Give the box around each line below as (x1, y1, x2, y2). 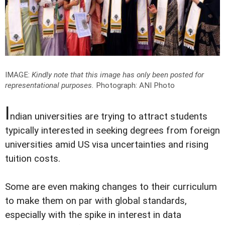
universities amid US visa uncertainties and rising (5, 139, 208, 150)
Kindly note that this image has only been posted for (32, 70, 204, 79)
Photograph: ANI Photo (96, 80, 175, 90)
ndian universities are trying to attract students (10, 110, 207, 122)
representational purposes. (5, 80, 94, 90)
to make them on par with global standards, (5, 195, 187, 206)
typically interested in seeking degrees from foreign (5, 125, 220, 136)
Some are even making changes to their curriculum (5, 181, 217, 192)
